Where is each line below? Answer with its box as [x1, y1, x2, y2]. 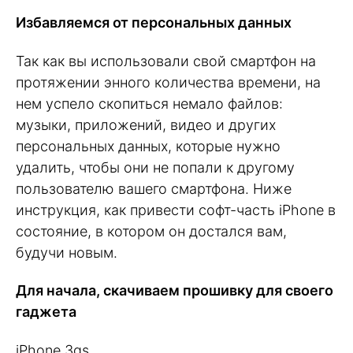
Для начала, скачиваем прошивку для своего [16, 282, 333, 299]
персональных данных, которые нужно [16, 137, 281, 154]
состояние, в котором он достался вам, [16, 222, 287, 240]
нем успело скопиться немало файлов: [16, 95, 283, 112]
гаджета [16, 303, 76, 321]
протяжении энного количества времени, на [16, 73, 321, 91]
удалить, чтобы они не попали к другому [16, 158, 295, 176]
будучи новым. [16, 243, 117, 261]
